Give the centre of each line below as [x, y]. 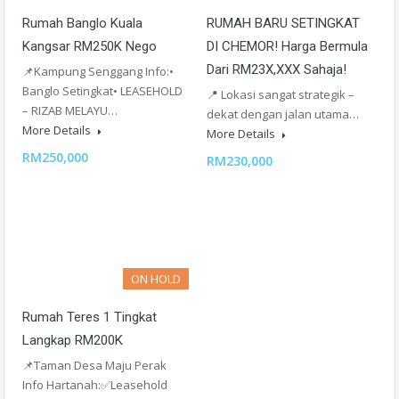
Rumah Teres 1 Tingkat [90, 317]
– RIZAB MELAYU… [70, 110]
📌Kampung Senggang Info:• [98, 71]
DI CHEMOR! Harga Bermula [287, 46]
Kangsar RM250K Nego [90, 46]
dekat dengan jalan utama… [283, 114]
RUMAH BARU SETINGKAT [283, 23]
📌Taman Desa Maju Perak [94, 365]
